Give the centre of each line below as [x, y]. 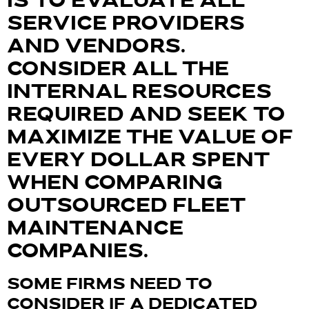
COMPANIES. [78, 252]
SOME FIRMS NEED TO [110, 285]
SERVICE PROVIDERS [126, 24]
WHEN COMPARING [114, 184]
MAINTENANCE [95, 229]
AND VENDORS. [96, 47]
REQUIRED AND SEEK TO [146, 116]
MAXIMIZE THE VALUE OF [150, 138]
